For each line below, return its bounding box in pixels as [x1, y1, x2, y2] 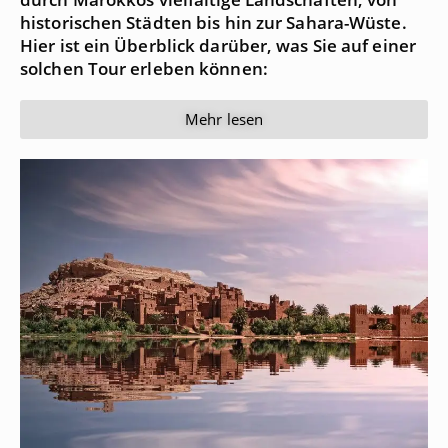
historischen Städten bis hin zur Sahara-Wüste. [20, 11, 407, 35]
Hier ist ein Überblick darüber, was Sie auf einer [20, 34, 416, 58]
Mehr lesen [185, 109, 263, 130]
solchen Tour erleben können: [20, 57, 268, 81]
